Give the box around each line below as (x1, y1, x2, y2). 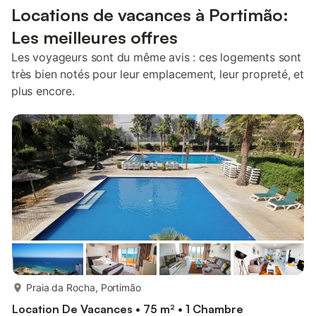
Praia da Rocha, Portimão (26, 281, 141, 293)
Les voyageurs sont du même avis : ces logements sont (11, 50, 301, 64)
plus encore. (11, 84, 75, 98)
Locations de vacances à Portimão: (11, 4, 288, 25)
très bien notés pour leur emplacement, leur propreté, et (11, 67, 305, 81)
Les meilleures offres (11, 27, 178, 48)
